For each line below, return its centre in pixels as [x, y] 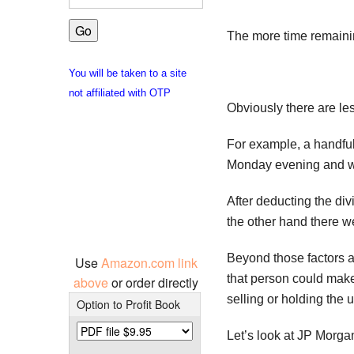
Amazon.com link [149, 262]
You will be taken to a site [128, 73]
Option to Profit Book [128, 304]
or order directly [155, 282]
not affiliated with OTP [120, 92]
